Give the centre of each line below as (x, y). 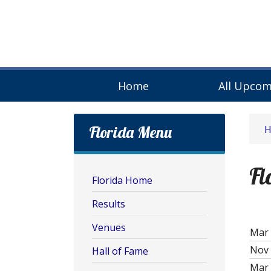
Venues (109, 227)
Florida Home (122, 180)
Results (109, 204)
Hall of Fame (120, 251)
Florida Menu (130, 132)
